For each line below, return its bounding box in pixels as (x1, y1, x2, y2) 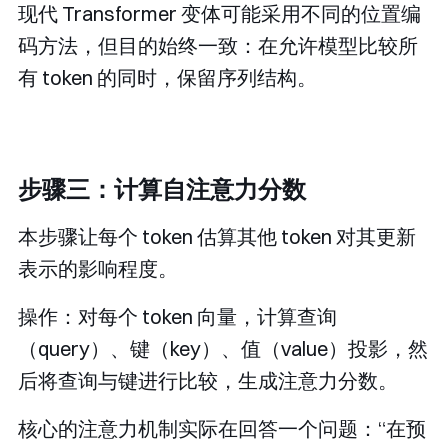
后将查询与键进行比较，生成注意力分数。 (18, 368, 398, 394)
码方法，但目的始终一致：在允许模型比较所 (18, 33, 418, 59)
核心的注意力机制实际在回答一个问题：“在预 (18, 416, 426, 442)
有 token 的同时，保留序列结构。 (18, 65, 317, 91)
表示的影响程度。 (18, 256, 178, 282)
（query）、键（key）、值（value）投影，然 (18, 336, 428, 362)
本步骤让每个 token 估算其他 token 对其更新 (18, 224, 416, 250)
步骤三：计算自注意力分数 (18, 174, 306, 205)
